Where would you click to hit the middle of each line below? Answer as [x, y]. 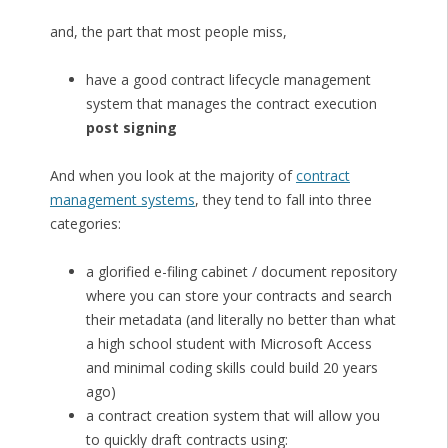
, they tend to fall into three [283, 200]
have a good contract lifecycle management [228, 80]
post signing [131, 128]
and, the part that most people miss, [168, 32]
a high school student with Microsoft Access [228, 344]
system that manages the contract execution [231, 104]
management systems [122, 200]
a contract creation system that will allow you [232, 416]
